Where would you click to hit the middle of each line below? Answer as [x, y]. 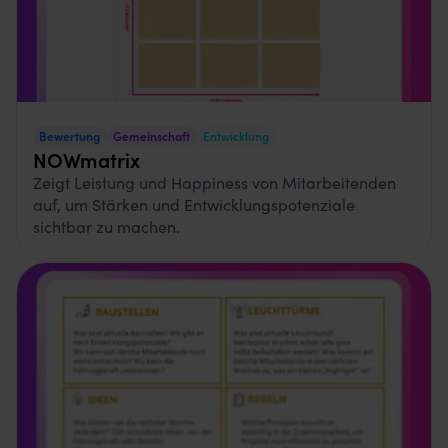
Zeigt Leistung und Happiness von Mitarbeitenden [214, 182]
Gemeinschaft [152, 135]
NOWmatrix [86, 159]
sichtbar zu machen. [106, 226]
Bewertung [70, 135]
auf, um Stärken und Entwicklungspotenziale [194, 204]
